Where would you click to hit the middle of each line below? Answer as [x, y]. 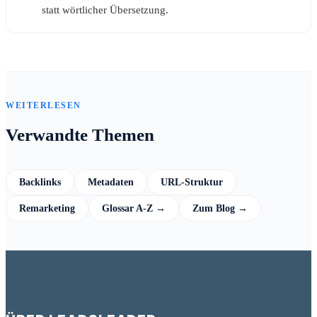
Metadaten [111, 182]
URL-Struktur [192, 182]
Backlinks [40, 182]
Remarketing [47, 208]
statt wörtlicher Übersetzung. [105, 10]
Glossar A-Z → [134, 208]
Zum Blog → [220, 208]
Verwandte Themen [80, 135]
